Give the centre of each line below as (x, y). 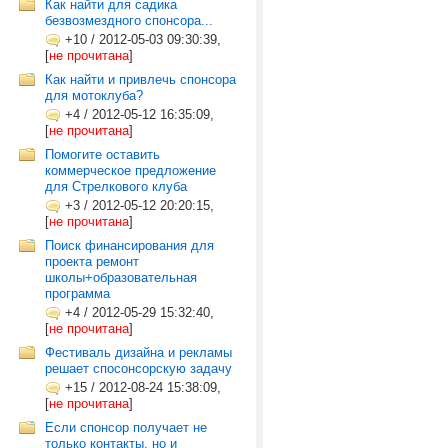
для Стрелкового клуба (116, 186)
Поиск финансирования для (129, 245)
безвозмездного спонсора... (129, 20)
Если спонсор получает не (126, 427)
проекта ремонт (92, 261)
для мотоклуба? (94, 95)
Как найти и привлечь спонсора (140, 79)
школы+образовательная (121, 277)
